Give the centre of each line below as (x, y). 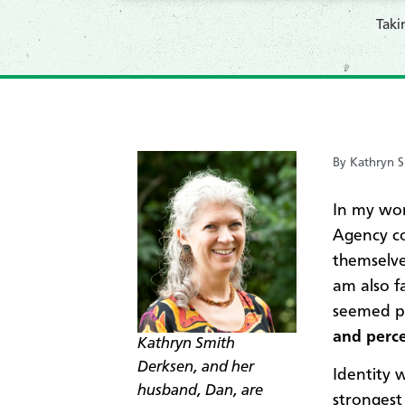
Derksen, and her (196, 368)
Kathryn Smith (186, 344)
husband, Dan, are (200, 391)
